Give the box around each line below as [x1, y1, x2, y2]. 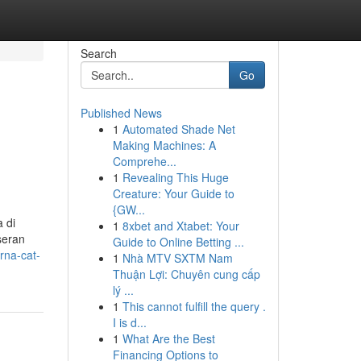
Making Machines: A [112, 137, 216, 153]
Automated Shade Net [122, 121, 235, 137]
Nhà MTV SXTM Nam [122, 250, 233, 266]
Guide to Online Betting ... [112, 234, 244, 250]
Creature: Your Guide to [112, 185, 234, 201]
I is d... [112, 314, 147, 330]
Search [80, 45, 117, 61]
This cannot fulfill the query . [122, 298, 266, 314]
